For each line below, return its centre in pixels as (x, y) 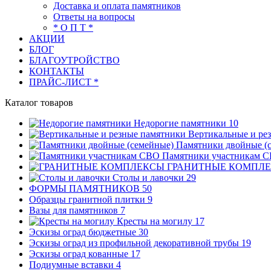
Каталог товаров (39, 103)
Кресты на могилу (156, 221)
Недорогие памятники (181, 123)
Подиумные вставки (73, 265)
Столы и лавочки (149, 178)
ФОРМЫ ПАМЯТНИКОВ (86, 188)
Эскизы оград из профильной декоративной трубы (135, 243)
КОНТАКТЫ (57, 71)
